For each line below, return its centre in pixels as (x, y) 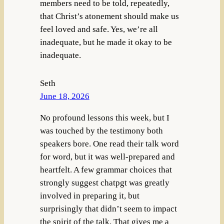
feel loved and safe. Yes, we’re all (99, 29)
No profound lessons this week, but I (104, 117)
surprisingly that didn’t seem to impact (108, 208)
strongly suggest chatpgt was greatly (104, 182)
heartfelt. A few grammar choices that (106, 169)
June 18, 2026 (64, 96)
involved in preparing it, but (89, 195)
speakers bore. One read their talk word (109, 143)
